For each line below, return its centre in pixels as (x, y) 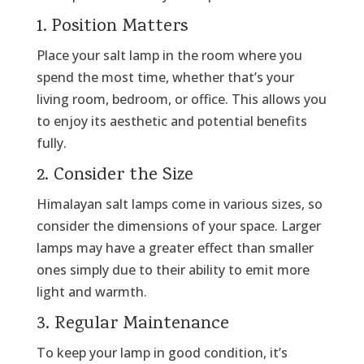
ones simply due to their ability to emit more (173, 269)
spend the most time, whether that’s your (165, 77)
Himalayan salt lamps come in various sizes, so (179, 204)
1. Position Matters (112, 27)
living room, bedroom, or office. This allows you (181, 99)
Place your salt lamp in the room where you (169, 55)
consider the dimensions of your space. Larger (178, 225)
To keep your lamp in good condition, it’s (162, 352)
